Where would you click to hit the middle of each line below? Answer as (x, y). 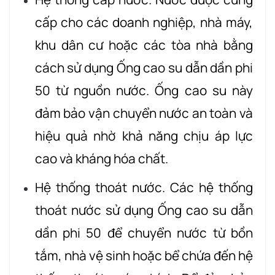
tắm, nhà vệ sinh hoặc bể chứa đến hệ (144, 256)
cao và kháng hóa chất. (101, 159)
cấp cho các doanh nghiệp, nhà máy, (144, 22)
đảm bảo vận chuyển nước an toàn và (144, 113)
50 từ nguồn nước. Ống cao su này (144, 91)
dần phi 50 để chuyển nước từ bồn (144, 233)
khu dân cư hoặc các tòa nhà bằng (144, 45)
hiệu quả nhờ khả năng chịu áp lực (144, 136)
